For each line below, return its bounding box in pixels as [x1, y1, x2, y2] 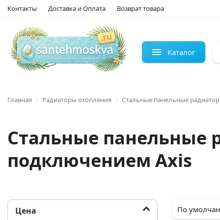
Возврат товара [117, 4, 164, 13]
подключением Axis [7, 148, 192, 172]
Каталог [167, 47, 195, 57]
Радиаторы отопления [42, 95, 111, 104]
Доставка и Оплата [48, 4, 106, 13]
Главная [7, 95, 32, 104]
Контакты [7, 4, 37, 13]
